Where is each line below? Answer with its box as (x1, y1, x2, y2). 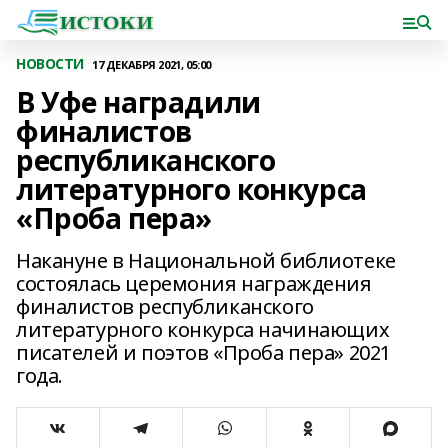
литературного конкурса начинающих (16, 316, 390, 343)
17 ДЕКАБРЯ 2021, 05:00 (92, 56, 211, 72)
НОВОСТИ (16, 54, 85, 73)
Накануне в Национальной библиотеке (16, 247, 396, 274)
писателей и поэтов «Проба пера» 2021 (16, 339, 391, 366)
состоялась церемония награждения (16, 270, 372, 297)
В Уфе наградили (16, 83, 261, 121)
